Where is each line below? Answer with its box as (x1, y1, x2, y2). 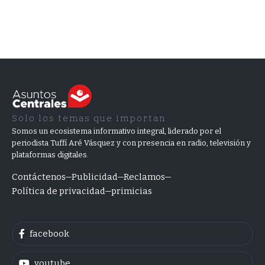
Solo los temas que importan (12, 113, 166, 124)
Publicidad (72, 172, 118, 182)
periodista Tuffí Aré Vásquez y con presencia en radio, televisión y (12, 138, 251, 147)
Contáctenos (12, 172, 66, 182)
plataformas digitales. (12, 150, 89, 159)
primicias (111, 186, 152, 196)
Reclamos (124, 172, 165, 182)
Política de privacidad (12, 186, 105, 196)
